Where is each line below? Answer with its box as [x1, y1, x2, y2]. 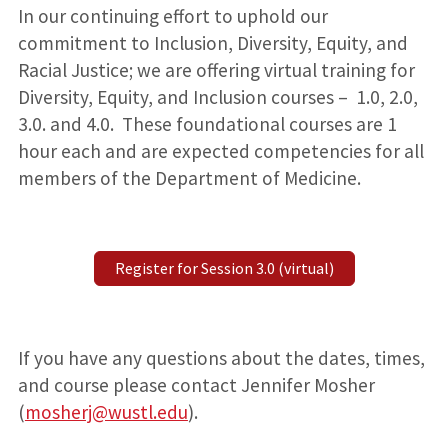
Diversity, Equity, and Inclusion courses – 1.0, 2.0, [17, 84, 418, 109]
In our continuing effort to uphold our [17, 3, 328, 28]
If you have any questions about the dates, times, [17, 345, 425, 370]
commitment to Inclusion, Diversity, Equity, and [17, 30, 408, 55]
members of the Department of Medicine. [17, 165, 361, 190]
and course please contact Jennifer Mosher [17, 372, 375, 397]
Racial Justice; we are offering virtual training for [17, 57, 415, 82]
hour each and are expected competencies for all [17, 138, 424, 163]
